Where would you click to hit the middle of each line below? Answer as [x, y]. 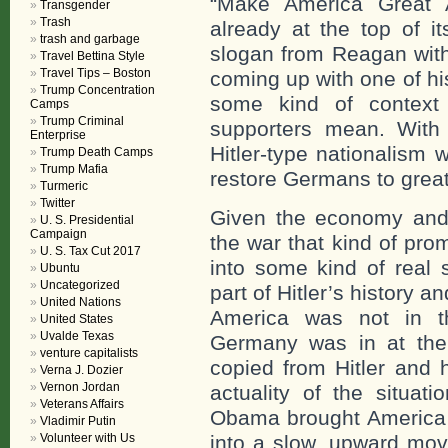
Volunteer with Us [87, 438]
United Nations [80, 302]
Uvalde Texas [77, 336]
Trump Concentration [97, 90]
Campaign [58, 234]
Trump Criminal [82, 121]
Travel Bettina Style [92, 56]
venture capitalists [89, 353]
